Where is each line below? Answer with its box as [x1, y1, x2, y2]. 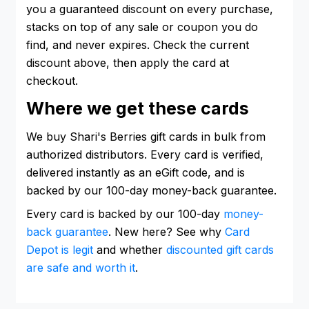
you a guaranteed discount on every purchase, [26, 1, 273, 16]
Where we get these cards [26, 98, 249, 119]
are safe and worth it [26, 260, 135, 275]
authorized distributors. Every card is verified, [26, 147, 263, 161]
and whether [93, 242, 166, 257]
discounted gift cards [166, 242, 274, 257]
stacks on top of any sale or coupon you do [26, 19, 258, 34]
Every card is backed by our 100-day [26, 206, 223, 221]
